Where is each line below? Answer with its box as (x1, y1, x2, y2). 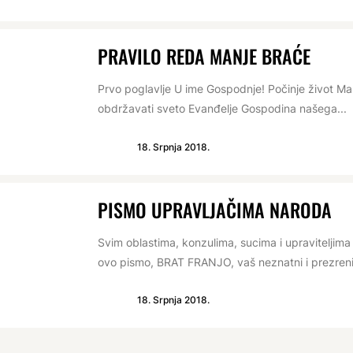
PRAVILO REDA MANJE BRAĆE (98, 42, 310, 71)
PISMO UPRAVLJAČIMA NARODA (98, 195, 332, 224)
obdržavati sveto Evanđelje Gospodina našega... (98, 102, 347, 116)
